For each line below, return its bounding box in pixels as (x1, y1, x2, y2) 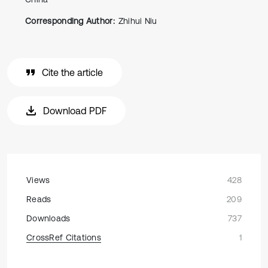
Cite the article (42, 67, 103, 78)
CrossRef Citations (26, 233, 102, 242)
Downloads (26, 214, 71, 223)
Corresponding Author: (25, 16, 115, 26)
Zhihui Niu (118, 16, 157, 26)
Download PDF (43, 105, 106, 116)
